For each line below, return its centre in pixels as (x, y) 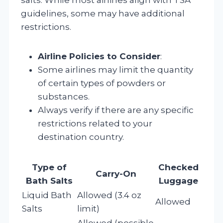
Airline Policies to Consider (99, 56)
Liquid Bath (47, 195)
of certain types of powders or (102, 83)
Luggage (178, 180)
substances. (64, 96)
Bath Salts (49, 180)
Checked (178, 167)
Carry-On (116, 173)
